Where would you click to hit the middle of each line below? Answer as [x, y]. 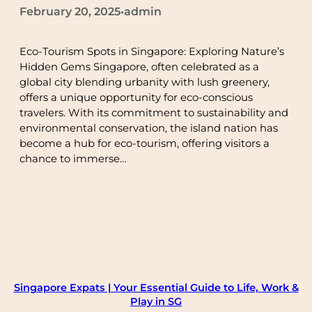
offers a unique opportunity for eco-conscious [136, 97]
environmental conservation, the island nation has [149, 128]
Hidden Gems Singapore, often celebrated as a [139, 67]
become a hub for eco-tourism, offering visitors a [145, 143]
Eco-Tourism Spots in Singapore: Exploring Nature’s [152, 51]
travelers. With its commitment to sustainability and [154, 112]
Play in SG [156, 301]
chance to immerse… [73, 158]
